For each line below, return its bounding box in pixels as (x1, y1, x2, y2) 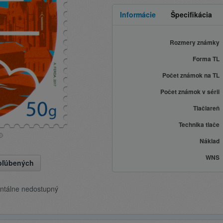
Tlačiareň (193, 104, 220, 112)
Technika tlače (179, 120, 220, 129)
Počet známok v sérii (160, 87, 220, 96)
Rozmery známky (170, 38, 220, 47)
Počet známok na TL (162, 71, 220, 80)
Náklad (200, 136, 220, 145)
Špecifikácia (171, 9, 212, 19)
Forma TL (193, 54, 220, 63)
